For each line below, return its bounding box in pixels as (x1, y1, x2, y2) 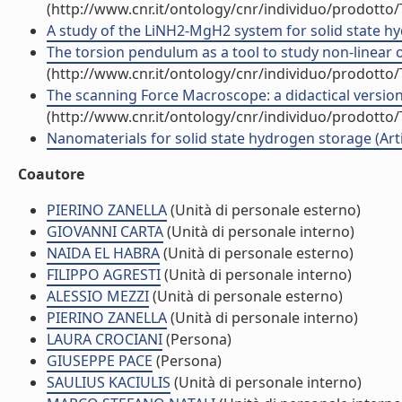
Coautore (18, 164, 84, 184)
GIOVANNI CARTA (47, 222, 163, 241)
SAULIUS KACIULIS (47, 372, 170, 392)
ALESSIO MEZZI (47, 286, 149, 306)
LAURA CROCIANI (47, 329, 162, 349)
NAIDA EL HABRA (47, 243, 160, 263)
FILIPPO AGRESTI (47, 265, 161, 284)
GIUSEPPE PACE (47, 351, 153, 371)
